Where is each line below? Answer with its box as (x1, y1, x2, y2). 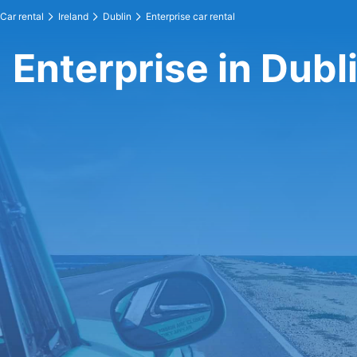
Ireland (58, 10, 88, 22)
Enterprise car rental (146, 10, 235, 22)
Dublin (103, 10, 131, 22)
